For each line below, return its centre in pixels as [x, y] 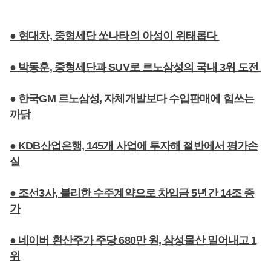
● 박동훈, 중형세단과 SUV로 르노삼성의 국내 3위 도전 [135, 67]
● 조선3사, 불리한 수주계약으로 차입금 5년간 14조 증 [132, 193]
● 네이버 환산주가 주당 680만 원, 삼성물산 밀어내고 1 [133, 240]
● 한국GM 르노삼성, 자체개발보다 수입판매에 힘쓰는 [132, 99]
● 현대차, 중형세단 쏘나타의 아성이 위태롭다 [115, 36]
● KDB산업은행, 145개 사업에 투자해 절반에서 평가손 [134, 146]
